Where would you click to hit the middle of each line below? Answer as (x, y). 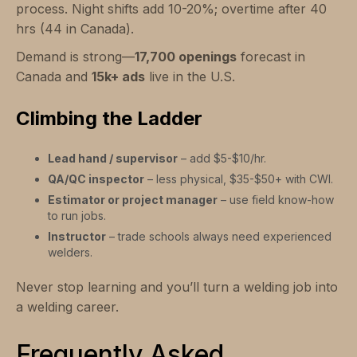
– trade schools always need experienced (219, 236)
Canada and (54, 76)
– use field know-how (276, 199)
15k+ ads (118, 76)
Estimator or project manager (133, 199)
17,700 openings (186, 56)
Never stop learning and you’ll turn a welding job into (177, 286)
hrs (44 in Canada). (75, 28)
